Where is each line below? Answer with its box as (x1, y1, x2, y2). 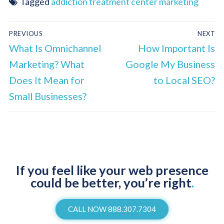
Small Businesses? (9, 90, 86, 102)
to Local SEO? (153, 74, 215, 86)
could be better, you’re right (30, 175, 191, 190)
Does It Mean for (9, 74, 84, 86)
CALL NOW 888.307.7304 (68, 204, 156, 214)
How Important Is (138, 42, 215, 54)
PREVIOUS (9, 29, 42, 38)
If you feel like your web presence (15, 162, 208, 178)
